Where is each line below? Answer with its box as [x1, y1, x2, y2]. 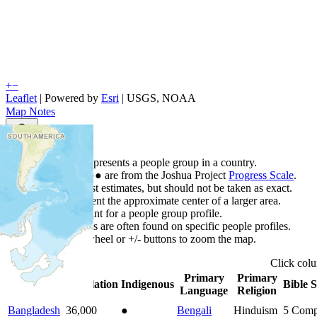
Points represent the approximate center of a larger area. [34, 194, 281, 207]
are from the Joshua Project [102, 168, 229, 181]
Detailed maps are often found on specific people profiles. [34, 219, 291, 232]
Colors [34, 168, 67, 181]
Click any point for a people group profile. [34, 207, 222, 219]
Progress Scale [229, 168, 294, 181]
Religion [237, 284, 277, 296]
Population [66, 277, 118, 290]
